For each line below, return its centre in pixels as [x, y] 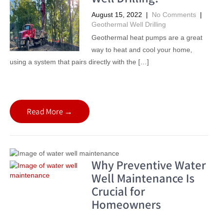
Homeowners [126, 204]
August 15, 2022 [117, 14]
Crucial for [118, 191]
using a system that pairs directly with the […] [79, 62]
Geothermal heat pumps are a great [147, 37]
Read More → [50, 111]
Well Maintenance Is [143, 178]
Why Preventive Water [148, 164]
